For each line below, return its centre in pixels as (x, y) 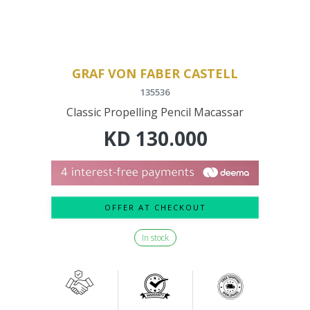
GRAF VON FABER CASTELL (155, 74)
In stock (155, 238)
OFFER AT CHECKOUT (155, 208)
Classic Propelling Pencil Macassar (155, 112)
